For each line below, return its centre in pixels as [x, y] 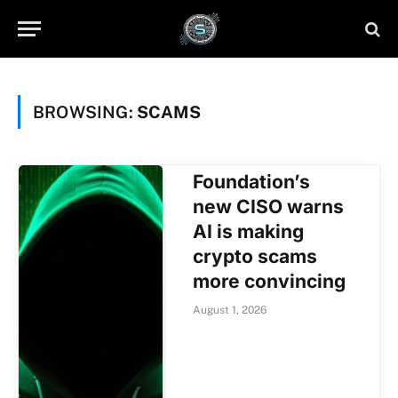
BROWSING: [85, 112]
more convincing [270, 281]
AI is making [249, 231]
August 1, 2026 [230, 310]
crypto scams [255, 256]
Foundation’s [252, 182]
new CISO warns [269, 207]
